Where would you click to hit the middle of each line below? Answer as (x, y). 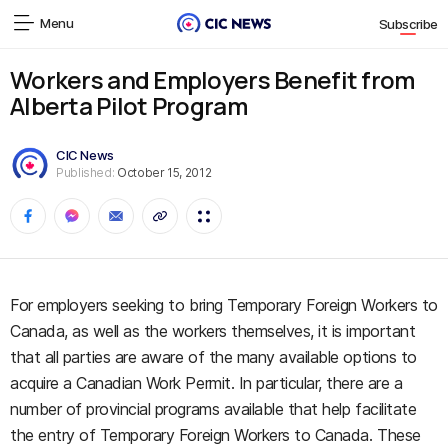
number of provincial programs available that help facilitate (213, 409)
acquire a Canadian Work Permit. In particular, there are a (206, 383)
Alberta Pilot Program (128, 105)
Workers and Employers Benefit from (212, 79)
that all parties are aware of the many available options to (213, 357)
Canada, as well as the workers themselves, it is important (213, 331)
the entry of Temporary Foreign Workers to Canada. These (215, 435)
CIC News (85, 154)
